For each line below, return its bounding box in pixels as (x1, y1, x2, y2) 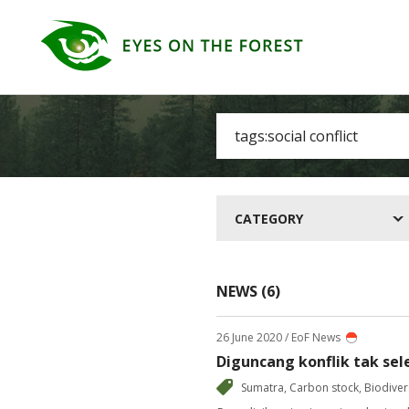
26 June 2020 (216, 330, 282, 345)
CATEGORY (235, 210, 303, 227)
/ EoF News (282, 330, 341, 345)
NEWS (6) (216, 281, 280, 301)
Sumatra (241, 380, 284, 395)
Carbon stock (289, 380, 359, 395)
